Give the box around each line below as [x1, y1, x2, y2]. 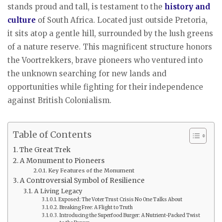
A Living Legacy [34, 187, 82, 195]
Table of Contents [13, 128, 92, 140]
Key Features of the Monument [48, 166, 134, 174]
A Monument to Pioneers [19, 156, 105, 165]
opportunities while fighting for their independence [7, 82, 203, 92]
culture [7, 15, 36, 25]
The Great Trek [19, 145, 70, 154]
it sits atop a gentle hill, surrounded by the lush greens [7, 28, 213, 38]
